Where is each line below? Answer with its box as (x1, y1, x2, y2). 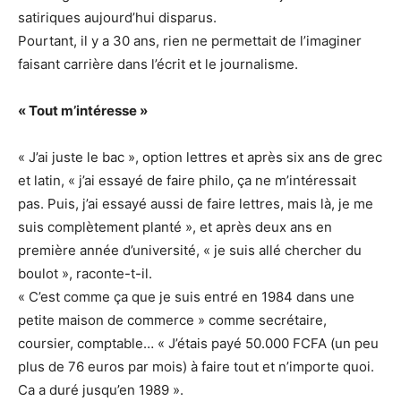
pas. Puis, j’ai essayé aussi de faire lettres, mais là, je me (18, 195, 373, 213)
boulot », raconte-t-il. (18, 265, 152, 283)
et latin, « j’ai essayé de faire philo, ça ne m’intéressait (18, 172, 356, 190)
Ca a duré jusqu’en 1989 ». (18, 381, 183, 399)
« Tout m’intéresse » (18, 102, 148, 120)
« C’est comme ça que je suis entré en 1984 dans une (18, 288, 354, 306)
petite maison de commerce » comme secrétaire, (18, 311, 327, 329)
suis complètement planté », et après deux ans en (18, 218, 332, 236)
